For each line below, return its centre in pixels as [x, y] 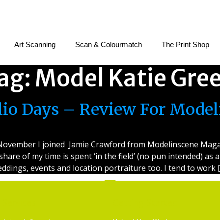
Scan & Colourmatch [109, 44]
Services [19, 203]
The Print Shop [185, 44]
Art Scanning [35, 44]
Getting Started [145, 203]
